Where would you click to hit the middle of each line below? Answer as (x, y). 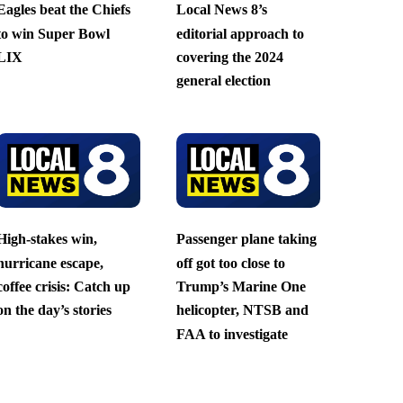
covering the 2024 (229, 57)
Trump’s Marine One (241, 286)
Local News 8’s (221, 10)
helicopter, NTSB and (242, 310)
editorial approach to (240, 33)
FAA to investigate (232, 334)
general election (223, 81)
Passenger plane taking (246, 239)
